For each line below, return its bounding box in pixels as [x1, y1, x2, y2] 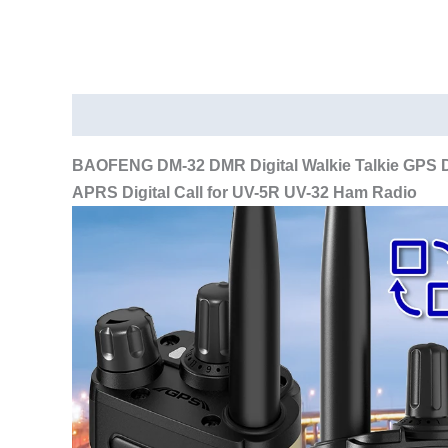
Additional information [184, 105, 358, 126]
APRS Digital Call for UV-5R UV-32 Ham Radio [72, 184, 417, 202]
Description [72, 105, 163, 126]
